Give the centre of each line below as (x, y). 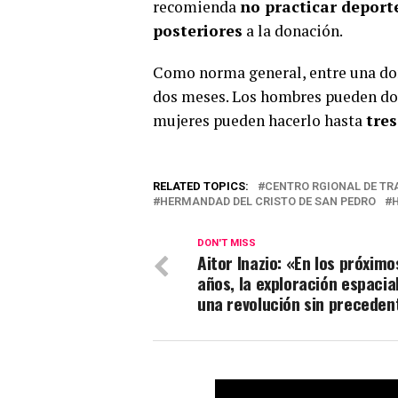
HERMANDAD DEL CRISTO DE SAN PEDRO (268, 201)
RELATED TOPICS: (201, 186)
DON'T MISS (227, 243)
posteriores (198, 30)
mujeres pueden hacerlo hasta (259, 120)
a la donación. (293, 30)
